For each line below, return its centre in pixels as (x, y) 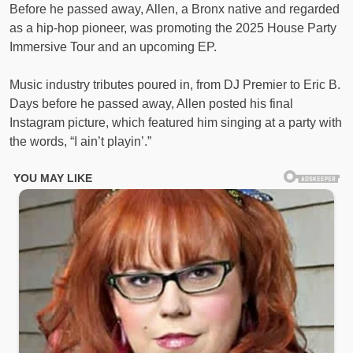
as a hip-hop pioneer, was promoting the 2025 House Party (173, 28)
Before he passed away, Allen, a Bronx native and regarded (175, 9)
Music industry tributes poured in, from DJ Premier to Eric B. (175, 85)
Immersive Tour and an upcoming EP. (113, 47)
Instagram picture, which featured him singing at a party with (176, 123)
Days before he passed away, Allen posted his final (151, 104)
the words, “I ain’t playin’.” (80, 142)
